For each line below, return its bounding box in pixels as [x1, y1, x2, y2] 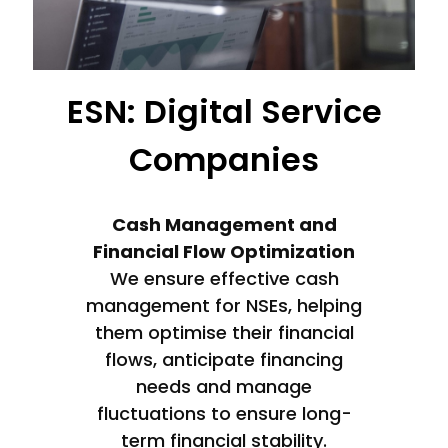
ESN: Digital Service [66, 89, 382, 135]
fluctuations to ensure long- [96, 400, 352, 426]
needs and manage [136, 373, 312, 399]
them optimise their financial [94, 319, 354, 345]
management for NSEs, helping [86, 292, 362, 318]
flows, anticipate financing [105, 346, 343, 372]
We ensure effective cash [109, 265, 339, 291]
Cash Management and [111, 211, 337, 237]
